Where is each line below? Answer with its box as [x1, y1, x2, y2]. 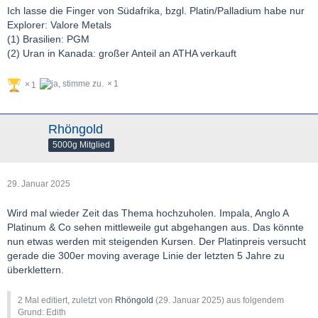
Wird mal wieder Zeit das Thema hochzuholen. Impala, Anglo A [7, 207, 288, 219]
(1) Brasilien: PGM [7, 33, 89, 45]
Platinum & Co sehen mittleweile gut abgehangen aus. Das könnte [7, 221, 304, 233]
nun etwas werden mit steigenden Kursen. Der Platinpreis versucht [7, 235, 306, 247]
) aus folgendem [221, 295, 284, 305]
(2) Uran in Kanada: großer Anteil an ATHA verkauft [7, 47, 236, 59]
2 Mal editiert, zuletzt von [18, 295, 115, 305]
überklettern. [7, 263, 64, 275]
